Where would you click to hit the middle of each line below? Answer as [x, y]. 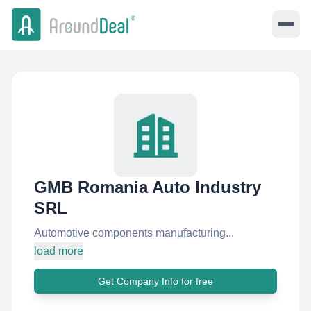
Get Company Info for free [155, 281]
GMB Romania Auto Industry [148, 187]
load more [59, 251]
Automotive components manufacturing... [134, 233]
